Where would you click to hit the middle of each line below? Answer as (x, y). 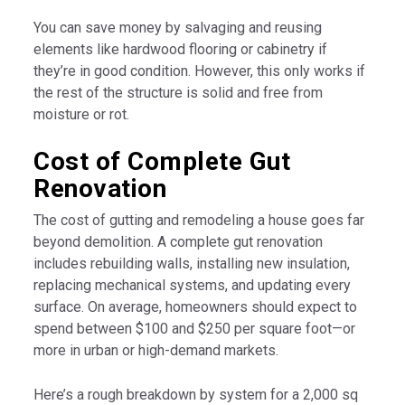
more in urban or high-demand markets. (156, 351)
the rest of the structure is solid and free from (179, 93)
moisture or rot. (82, 115)
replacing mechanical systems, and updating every (193, 286)
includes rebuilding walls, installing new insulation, (192, 264)
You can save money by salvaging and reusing (178, 28)
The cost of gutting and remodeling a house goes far (199, 221)
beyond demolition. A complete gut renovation (179, 242)
